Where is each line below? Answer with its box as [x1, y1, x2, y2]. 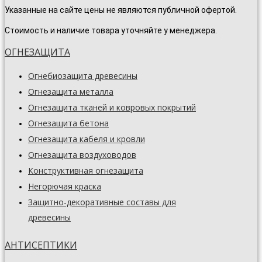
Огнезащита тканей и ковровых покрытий [28, 101, 196, 113]
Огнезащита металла [28, 85, 113, 97]
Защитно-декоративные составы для [28, 196, 176, 208]
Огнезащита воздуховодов [28, 149, 136, 160]
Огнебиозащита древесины [28, 70, 137, 81]
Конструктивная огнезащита [28, 164, 143, 176]
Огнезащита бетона [28, 117, 109, 129]
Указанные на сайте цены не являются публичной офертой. [5, 5, 237, 15]
